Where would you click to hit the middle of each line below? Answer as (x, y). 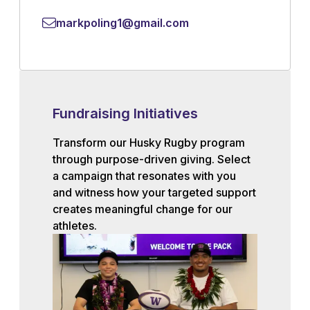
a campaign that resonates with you (144, 176)
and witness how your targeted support (154, 192)
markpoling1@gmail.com (122, 23)
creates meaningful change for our (143, 209)
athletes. (75, 226)
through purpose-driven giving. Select (152, 159)
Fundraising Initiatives (125, 113)
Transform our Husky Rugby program (149, 143)
